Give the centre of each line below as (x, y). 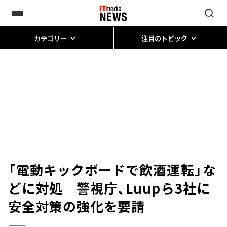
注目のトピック (164, 38)
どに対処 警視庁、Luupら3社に (109, 188)
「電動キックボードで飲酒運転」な (112, 169)
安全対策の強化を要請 (77, 206)
